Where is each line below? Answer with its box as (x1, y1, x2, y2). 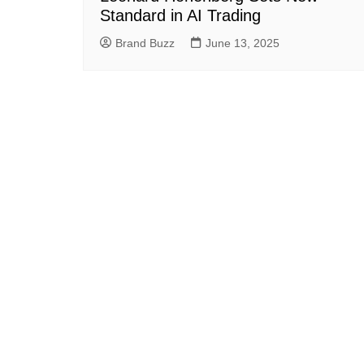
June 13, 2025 (206, 37, 279, 50)
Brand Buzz (115, 37, 175, 50)
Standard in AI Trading (100, 6, 261, 24)
